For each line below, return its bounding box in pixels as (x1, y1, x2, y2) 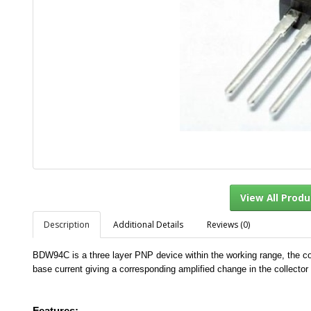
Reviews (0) (207, 219, 250, 230)
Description (44, 219, 90, 230)
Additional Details (113, 219, 183, 230)
